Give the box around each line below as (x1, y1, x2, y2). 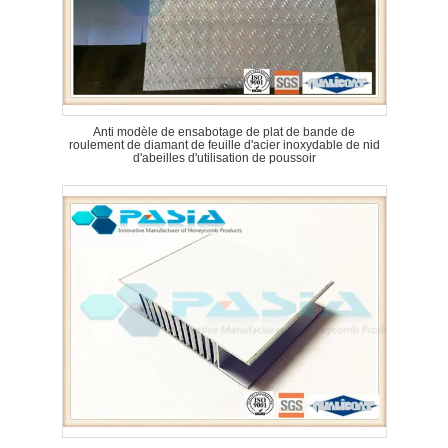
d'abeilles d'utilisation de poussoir (132, 151, 316, 165)
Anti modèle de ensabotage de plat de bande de (93, 125, 355, 139)
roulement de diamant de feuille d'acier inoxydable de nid (68, 138, 380, 152)
